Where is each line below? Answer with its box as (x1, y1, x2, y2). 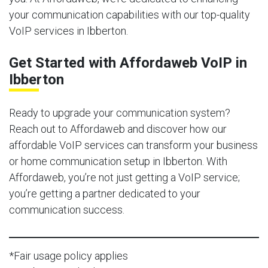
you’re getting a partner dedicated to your (9, 187, 200, 200)
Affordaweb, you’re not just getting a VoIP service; (9, 170, 240, 184)
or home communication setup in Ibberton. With (9, 154, 227, 167)
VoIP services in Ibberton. (9, 24, 128, 37)
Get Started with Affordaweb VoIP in (9, 54, 247, 71)
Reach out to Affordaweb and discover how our (9, 122, 227, 135)
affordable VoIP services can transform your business (9, 138, 258, 151)
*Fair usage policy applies (9, 249, 128, 262)
